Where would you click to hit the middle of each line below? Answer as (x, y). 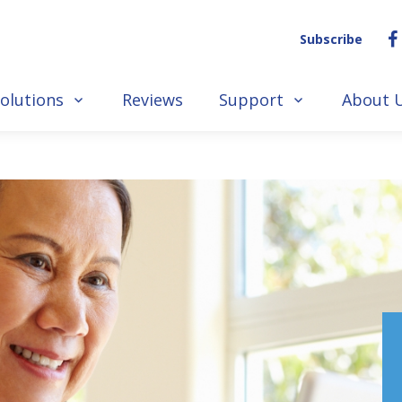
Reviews (153, 99)
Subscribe (331, 39)
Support (251, 99)
